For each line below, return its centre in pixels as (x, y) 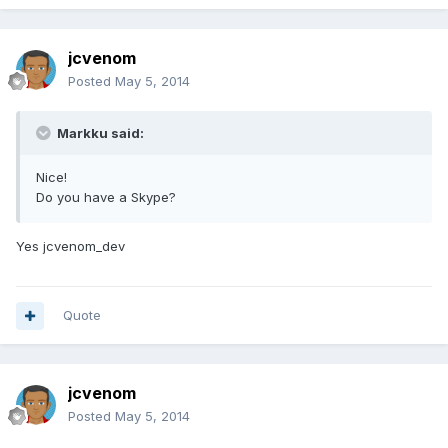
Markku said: (99, 133)
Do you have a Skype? (106, 197)
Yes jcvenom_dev (70, 246)
